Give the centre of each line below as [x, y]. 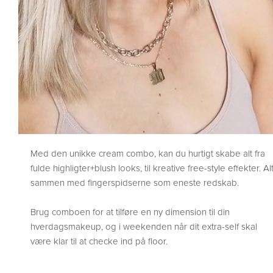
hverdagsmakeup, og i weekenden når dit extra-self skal [144, 227]
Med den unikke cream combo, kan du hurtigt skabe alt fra [148, 154]
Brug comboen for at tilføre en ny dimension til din [130, 212]
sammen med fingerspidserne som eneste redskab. [135, 183]
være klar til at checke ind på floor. [99, 242]
